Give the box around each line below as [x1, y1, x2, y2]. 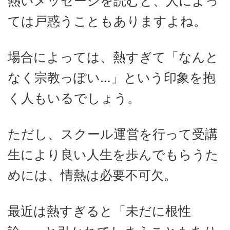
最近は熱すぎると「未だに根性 [8, 203, 191, 219]
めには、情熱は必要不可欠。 [8, 167, 177, 183]
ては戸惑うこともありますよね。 [8, 13, 206, 29]
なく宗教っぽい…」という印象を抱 [8, 69, 216, 85]
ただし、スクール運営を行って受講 [8, 126, 218, 142]
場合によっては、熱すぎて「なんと [8, 49, 219, 65]
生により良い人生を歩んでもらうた [8, 146, 219, 162]
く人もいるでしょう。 [8, 90, 140, 106]
